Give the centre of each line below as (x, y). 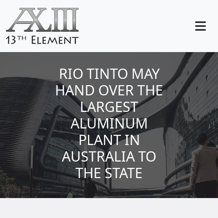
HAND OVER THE (109, 90)
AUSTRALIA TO (109, 156)
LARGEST (109, 106)
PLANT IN (109, 139)
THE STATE (109, 173)
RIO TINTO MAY (109, 73)
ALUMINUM (109, 123)
